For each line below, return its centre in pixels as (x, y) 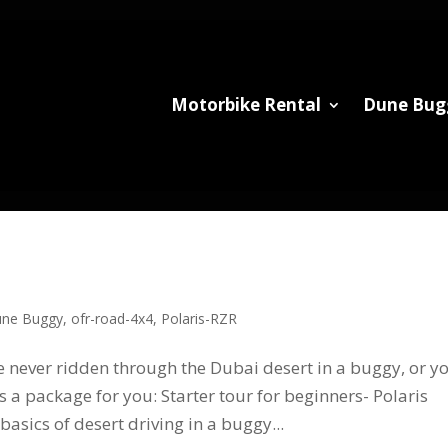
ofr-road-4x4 (112, 318)
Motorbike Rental (245, 105)
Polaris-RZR (199, 318)
